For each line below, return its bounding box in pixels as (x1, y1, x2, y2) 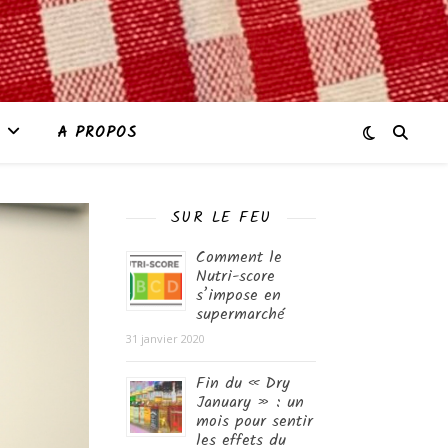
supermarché (196, 302, 285, 327)
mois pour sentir (196, 409, 313, 434)
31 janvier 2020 (126, 331, 205, 346)
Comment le (196, 245, 282, 270)
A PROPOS (56, 121, 137, 145)
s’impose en (196, 283, 281, 308)
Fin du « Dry (196, 371, 290, 396)
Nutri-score (196, 264, 275, 289)
